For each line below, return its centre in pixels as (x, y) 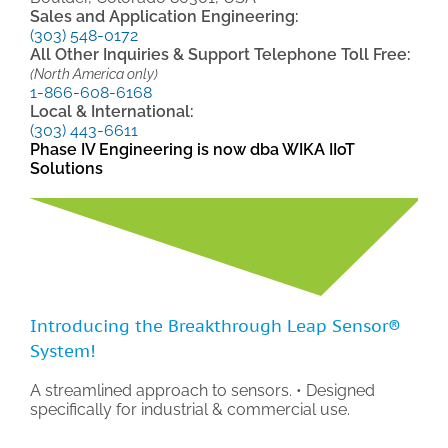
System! (62, 350)
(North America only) (93, 74)
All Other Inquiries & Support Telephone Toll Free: (220, 55)
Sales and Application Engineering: (164, 17)
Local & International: (111, 112)
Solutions (66, 169)
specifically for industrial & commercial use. (189, 409)
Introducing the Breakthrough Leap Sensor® (215, 325)
